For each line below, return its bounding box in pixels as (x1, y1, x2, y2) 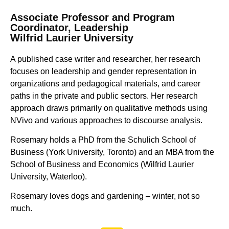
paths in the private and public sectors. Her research (10, 91, 198, 100)
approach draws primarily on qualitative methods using (10, 103, 208, 112)
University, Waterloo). (10, 172, 89, 181)
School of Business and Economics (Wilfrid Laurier (10, 160, 194, 169)
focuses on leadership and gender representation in (10, 66, 196, 76)
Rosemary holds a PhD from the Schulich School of (10, 135, 196, 145)
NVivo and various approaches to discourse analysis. (10, 116, 204, 125)
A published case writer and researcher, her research (10, 54, 200, 63)
